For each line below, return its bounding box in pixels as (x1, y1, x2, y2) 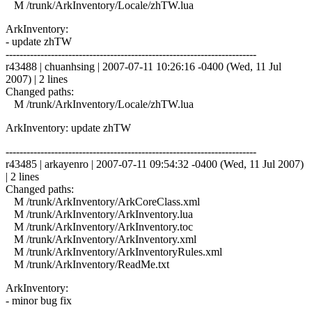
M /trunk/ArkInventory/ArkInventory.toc (6, 220, 193, 233)
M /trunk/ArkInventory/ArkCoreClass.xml (6, 195, 200, 208)
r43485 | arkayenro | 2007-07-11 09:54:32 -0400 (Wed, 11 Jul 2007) (6, 157, 304, 170)
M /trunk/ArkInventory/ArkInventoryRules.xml (6, 245, 222, 258)
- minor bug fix (6, 294, 72, 306)
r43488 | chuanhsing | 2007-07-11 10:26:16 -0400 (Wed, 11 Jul (6, 60, 281, 72)
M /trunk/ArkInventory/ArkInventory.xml (6, 233, 196, 245)
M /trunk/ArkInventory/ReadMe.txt (6, 258, 169, 270)
